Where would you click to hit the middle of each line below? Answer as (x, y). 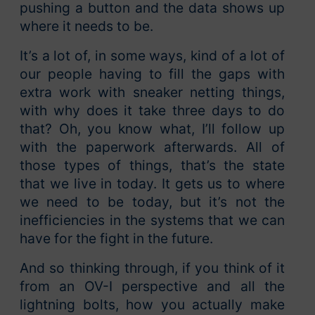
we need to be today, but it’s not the (152, 202)
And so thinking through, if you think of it (152, 268)
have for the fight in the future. (116, 239)
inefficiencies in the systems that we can (152, 220)
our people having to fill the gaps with (152, 74)
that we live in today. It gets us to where (152, 184)
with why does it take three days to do (152, 111)
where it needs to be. (86, 26)
